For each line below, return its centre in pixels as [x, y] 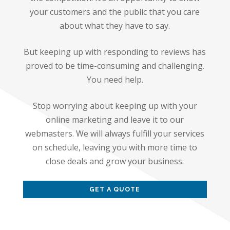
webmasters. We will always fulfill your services [115, 134]
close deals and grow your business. [115, 161]
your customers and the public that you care [115, 12]
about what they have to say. [115, 26]
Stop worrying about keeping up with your [115, 106]
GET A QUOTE [115, 189]
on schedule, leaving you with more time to [115, 148]
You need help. [115, 80]
